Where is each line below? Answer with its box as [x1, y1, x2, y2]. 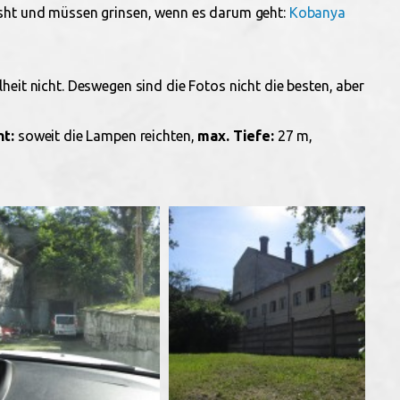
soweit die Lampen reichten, [14, 128, 198, 144]
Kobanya [288, 4, 346, 21]
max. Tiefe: [197, 128, 274, 144]
